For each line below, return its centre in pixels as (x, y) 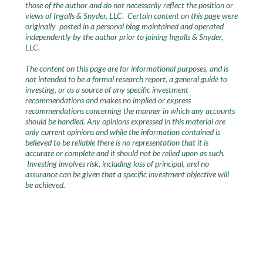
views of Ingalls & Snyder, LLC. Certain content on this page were (131, 16)
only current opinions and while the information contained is (122, 132)
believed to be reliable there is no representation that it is (117, 142)
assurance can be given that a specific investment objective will (127, 174)
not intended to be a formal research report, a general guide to (126, 79)
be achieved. (45, 185)
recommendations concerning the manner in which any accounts (130, 111)
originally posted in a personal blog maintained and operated (124, 26)
